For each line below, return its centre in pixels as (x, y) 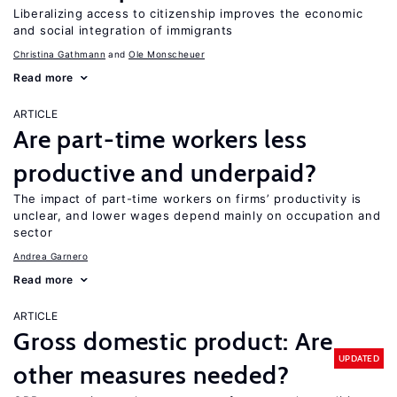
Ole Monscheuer (167, 54)
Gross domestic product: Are (173, 341)
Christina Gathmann (59, 54)
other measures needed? (152, 375)
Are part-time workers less (160, 139)
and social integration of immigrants (124, 30)
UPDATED (358, 358)
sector (33, 232)
